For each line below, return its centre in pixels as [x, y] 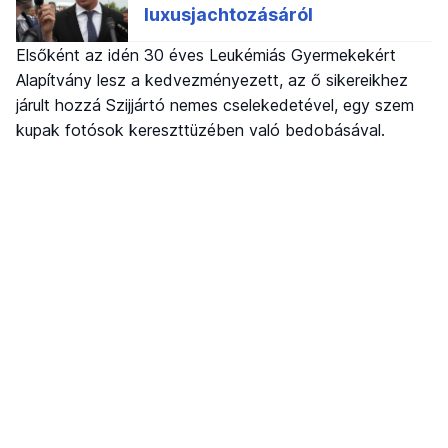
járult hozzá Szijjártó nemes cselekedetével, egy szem [215, 104]
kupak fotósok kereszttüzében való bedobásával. [200, 129]
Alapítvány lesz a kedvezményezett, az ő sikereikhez [212, 79]
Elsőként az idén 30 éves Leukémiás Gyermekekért [206, 54]
